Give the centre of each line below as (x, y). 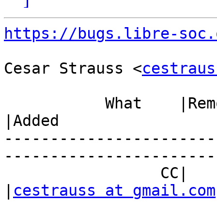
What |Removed (54, 103)
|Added (31, 121)
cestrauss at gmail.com (114, 191)
